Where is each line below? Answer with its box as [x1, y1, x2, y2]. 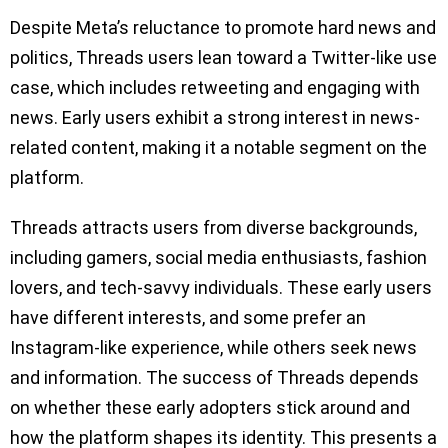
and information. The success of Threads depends [10, 367, 419, 389]
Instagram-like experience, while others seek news [10, 337, 417, 359]
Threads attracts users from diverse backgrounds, [10, 217, 417, 239]
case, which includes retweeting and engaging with [10, 77, 420, 99]
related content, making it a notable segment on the [10, 137, 427, 159]
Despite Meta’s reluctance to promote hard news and [10, 17, 436, 39]
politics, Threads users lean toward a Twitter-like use [10, 47, 437, 69]
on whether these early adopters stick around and [10, 397, 410, 419]
